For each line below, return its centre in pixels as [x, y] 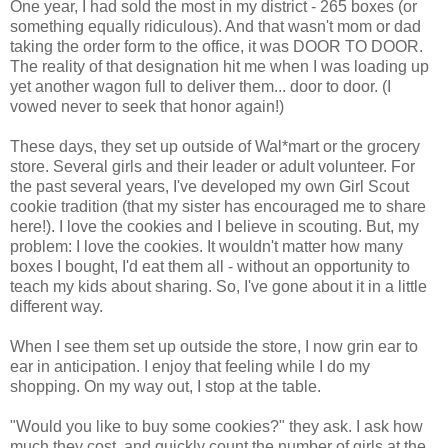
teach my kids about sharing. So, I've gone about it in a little [218, 286]
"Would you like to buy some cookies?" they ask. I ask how [216, 426]
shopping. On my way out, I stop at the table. [165, 386]
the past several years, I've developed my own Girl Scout [209, 186]
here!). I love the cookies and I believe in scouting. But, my [214, 226]
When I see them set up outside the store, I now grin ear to [214, 346]
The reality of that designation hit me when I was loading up [219, 66]
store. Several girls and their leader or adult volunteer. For [212, 166]
